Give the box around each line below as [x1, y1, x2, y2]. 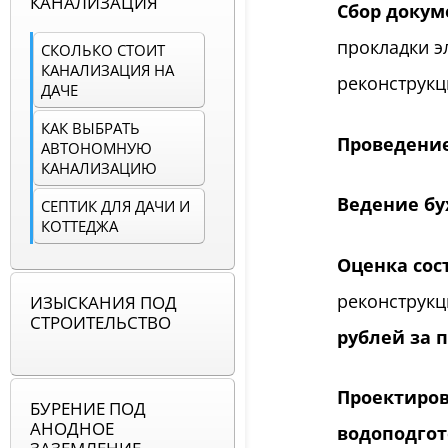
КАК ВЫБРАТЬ [41, 118, 140, 139]
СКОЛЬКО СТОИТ [41, 40, 165, 61]
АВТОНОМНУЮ [41, 138, 152, 159]
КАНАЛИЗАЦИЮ [41, 158, 157, 179]
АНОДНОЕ [30, 417, 114, 441]
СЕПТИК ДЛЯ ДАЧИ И [41, 196, 190, 217]
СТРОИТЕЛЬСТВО [30, 311, 171, 335]
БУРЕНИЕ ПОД [30, 397, 146, 421]
